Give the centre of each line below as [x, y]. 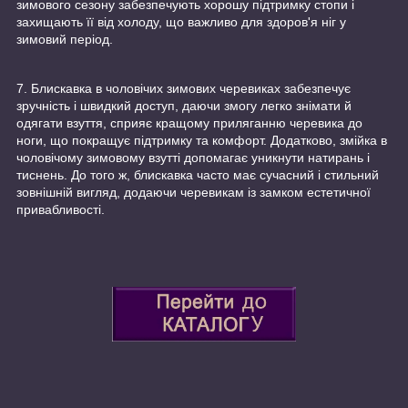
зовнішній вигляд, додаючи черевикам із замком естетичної [194, 193]
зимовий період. [65, 40]
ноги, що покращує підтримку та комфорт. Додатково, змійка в [202, 141]
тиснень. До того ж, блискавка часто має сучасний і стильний [198, 175]
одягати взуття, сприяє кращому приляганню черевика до [189, 123]
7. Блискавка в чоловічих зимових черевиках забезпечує [184, 89]
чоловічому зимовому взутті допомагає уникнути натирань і [193, 158]
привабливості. [61, 210]
